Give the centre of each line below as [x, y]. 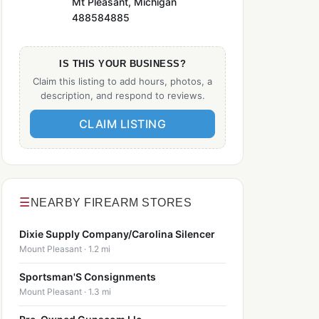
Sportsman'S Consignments [88, 277]
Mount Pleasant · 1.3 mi [65, 292]
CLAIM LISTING [122, 124]
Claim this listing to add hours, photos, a [122, 81]
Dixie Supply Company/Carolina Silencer [117, 234]
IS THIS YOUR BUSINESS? [122, 64]
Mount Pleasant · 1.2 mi [65, 249]
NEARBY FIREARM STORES [111, 202]
